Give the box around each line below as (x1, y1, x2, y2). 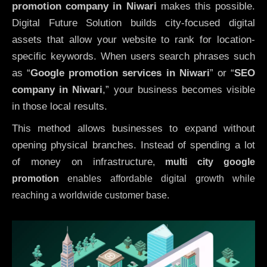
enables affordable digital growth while (59, 173, 255, 184)
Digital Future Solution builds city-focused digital (12, 17, 255, 29)
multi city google (165, 156, 255, 167)
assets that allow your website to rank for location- (12, 34, 255, 46)
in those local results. (12, 101, 107, 113)
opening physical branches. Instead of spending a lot (12, 139, 255, 151)
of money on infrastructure (12, 156, 153, 167)
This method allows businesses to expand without (12, 122, 255, 134)
